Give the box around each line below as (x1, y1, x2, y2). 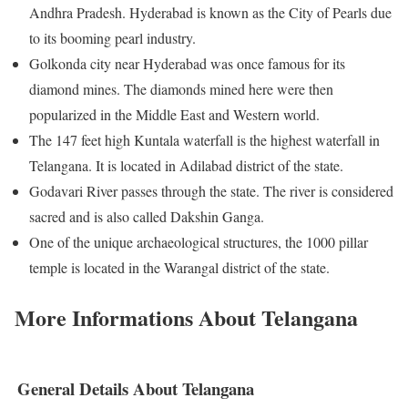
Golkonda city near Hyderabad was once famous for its (29, 53, 345, 73)
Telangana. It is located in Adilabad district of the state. (29, 155, 343, 175)
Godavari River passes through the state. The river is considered (29, 180, 393, 200)
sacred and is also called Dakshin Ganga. (29, 206, 264, 226)
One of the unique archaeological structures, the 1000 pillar (29, 231, 368, 251)
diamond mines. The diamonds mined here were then (29, 78, 333, 98)
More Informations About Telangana (15, 301, 358, 333)
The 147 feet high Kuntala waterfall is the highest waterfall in (29, 129, 380, 149)
